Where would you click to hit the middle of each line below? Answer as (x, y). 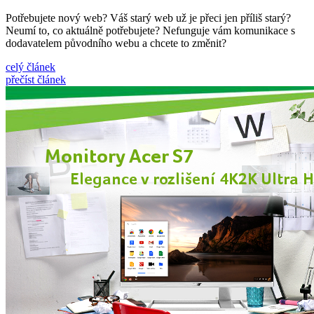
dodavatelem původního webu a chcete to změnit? (116, 43)
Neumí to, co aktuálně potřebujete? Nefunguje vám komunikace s (150, 30)
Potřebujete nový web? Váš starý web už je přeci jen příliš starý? (148, 18)
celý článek (30, 67)
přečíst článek (36, 79)
